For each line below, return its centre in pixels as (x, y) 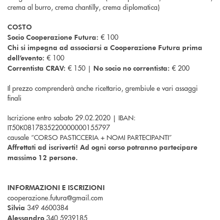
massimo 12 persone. (42, 158)
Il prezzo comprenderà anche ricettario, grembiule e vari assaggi (103, 88)
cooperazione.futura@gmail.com (55, 198)
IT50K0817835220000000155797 (59, 127)
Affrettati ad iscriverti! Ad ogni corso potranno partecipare (102, 147)
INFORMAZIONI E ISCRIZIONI (56, 188)
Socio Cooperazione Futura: (53, 37)
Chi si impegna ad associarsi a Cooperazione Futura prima (105, 48)
